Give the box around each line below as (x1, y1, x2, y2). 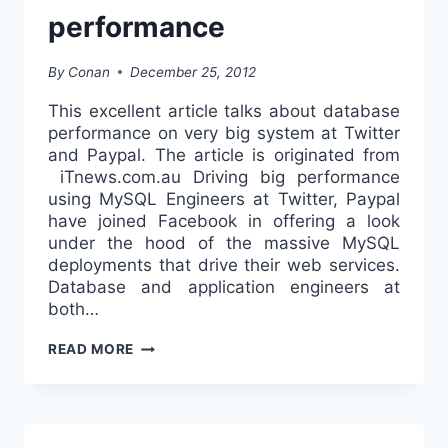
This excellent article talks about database (48, 101, 400, 122)
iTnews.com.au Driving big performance (48, 167, 400, 188)
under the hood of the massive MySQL (48, 233, 400, 254)
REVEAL (133, 427, 191, 444)
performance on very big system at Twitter (48, 123, 400, 144)
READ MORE (48, 341, 135, 358)
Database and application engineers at (48, 277, 400, 298)
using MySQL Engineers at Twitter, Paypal (48, 189, 400, 210)
